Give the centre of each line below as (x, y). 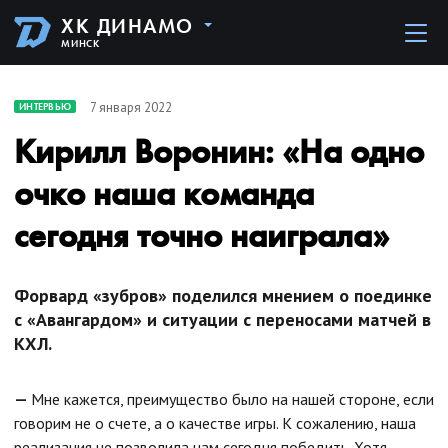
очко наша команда (164, 193)
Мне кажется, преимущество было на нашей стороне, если (232, 399)
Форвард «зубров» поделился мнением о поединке (223, 295)
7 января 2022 (131, 107)
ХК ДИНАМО (127, 26)
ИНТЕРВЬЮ (45, 106)
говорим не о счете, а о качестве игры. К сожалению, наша (215, 423)
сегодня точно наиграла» (201, 235)
